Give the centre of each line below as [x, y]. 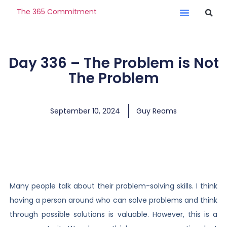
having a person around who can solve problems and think [113, 200]
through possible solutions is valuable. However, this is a [113, 214]
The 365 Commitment [56, 11]
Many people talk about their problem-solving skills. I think [113, 186]
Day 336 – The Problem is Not [113, 63]
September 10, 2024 [85, 111]
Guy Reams [157, 111]
